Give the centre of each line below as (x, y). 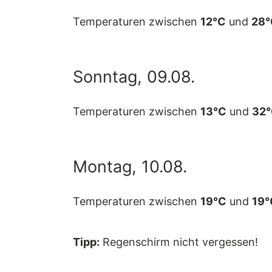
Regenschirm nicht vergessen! (179, 242)
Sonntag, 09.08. (134, 76)
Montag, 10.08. (130, 166)
